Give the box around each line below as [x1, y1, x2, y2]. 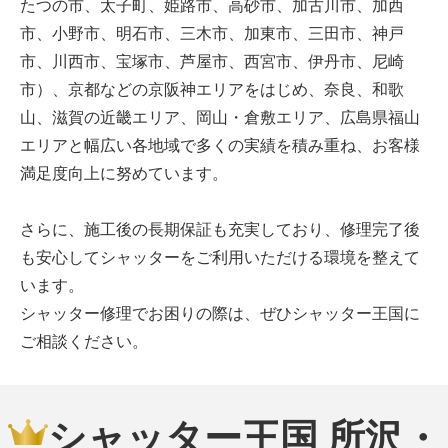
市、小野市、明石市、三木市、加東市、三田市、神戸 [20, 22, 404, 43]
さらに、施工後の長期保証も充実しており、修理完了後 [20, 218, 420, 239]
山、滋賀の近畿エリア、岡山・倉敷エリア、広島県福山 [20, 106, 420, 127]
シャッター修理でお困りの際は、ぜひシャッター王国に [20, 302, 420, 323]
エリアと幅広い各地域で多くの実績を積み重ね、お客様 [20, 134, 420, 155]
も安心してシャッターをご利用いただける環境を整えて [20, 246, 420, 267]
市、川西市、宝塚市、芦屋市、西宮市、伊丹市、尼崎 [20, 50, 404, 71]
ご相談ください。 [20, 330, 148, 351]
